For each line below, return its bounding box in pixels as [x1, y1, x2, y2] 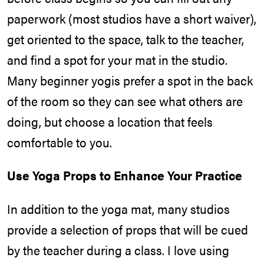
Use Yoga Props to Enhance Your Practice [7, 166, 242, 184]
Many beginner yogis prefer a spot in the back [7, 71, 253, 89]
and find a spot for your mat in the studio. [7, 50, 227, 68]
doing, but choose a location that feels [7, 112, 213, 130]
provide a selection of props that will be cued [7, 220, 248, 238]
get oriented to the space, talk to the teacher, [7, 29, 244, 48]
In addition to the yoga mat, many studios [7, 199, 230, 217]
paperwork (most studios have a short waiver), [7, 9, 256, 27]
